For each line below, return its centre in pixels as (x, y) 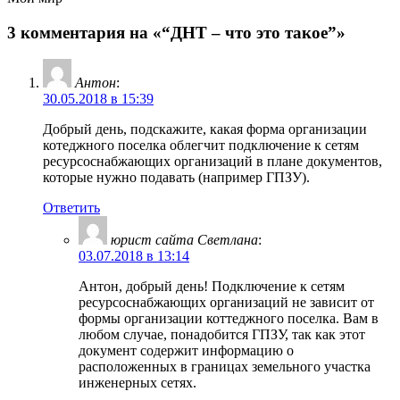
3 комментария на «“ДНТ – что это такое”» (176, 32)
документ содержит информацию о (186, 351)
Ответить (71, 208)
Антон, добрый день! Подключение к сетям (212, 287)
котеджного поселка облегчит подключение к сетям (201, 146)
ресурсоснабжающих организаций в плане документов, (212, 162)
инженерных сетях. (137, 383)
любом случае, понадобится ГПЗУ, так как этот (222, 335)
